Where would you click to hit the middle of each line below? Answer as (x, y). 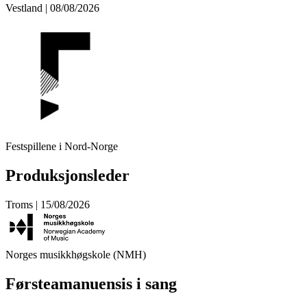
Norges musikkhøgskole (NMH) (76, 255)
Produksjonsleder (67, 176)
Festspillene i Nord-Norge (62, 147)
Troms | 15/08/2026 (48, 205)
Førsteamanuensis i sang (91, 283)
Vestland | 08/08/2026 (52, 8)
